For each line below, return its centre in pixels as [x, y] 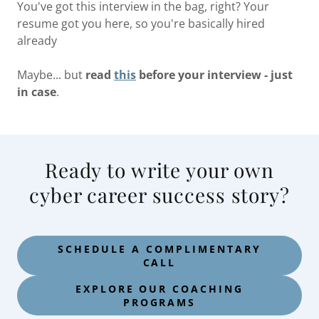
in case [37, 91]
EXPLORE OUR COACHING [159, 288]
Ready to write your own [159, 169]
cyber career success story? [159, 194]
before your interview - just [214, 74]
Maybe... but [50, 74]
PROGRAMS [159, 302]
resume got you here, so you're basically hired [141, 23]
